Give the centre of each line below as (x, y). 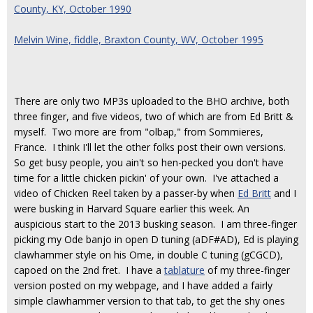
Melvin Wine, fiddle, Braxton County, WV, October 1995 (139, 39)
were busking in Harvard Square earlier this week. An (132, 209)
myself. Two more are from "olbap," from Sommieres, (139, 132)
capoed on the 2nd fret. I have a (89, 270)
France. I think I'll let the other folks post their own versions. (151, 147)
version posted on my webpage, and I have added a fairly (143, 285)
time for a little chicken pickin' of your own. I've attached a (146, 178)
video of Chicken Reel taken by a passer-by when (126, 193)
